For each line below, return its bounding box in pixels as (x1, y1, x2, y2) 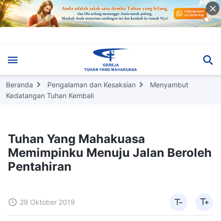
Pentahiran (8, 159, 72, 174)
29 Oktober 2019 (20, 197, 75, 206)
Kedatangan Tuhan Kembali (6, 91, 94, 100)
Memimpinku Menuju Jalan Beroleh (8, 145, 212, 160)
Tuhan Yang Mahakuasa (8, 131, 145, 146)
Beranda (6, 80, 33, 89)
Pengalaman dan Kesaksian (47, 80, 136, 89)
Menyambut (150, 80, 188, 89)
